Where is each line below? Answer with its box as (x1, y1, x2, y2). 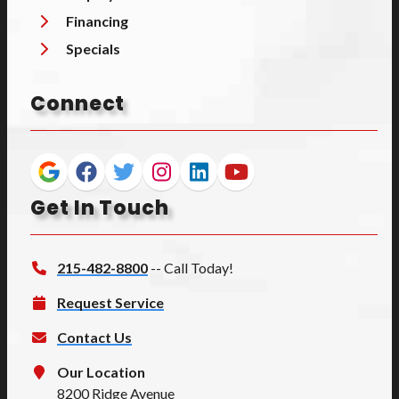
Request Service (57, 293, 164, 311)
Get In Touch (30, 193, 169, 222)
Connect (30, 89, 126, 118)
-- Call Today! (151, 258, 233, 276)
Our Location (57, 362, 145, 380)
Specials (66, 39, 120, 57)
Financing (66, 12, 128, 29)
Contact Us (57, 328, 132, 346)
